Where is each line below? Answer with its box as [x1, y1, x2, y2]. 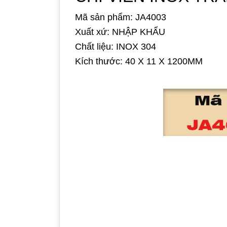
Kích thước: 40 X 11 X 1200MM [75, 56, 203, 66]
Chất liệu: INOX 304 [75, 42, 156, 52]
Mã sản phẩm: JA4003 [75, 12, 166, 22]
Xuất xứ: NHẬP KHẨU [75, 27, 165, 37]
